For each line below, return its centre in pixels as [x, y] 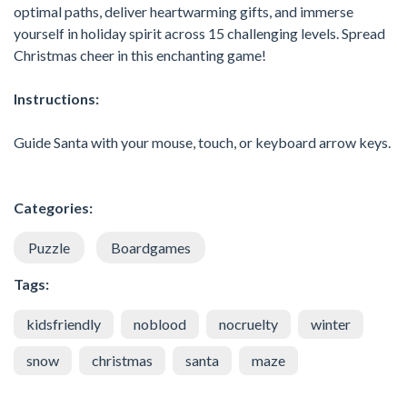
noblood [160, 323]
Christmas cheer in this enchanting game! [140, 55]
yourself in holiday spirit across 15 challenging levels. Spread [199, 33]
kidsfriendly [64, 323]
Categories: [53, 207]
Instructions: [56, 98]
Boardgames [151, 247]
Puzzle [49, 247]
